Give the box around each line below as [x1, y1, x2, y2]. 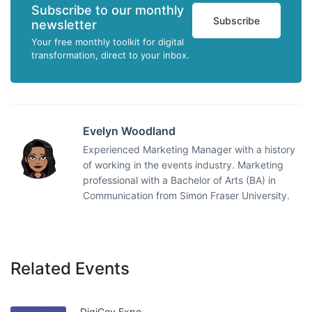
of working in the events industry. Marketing [83, 159, 283, 171]
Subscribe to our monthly [31, 3, 184, 17]
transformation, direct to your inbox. [31, 49, 189, 61]
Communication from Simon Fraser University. [83, 189, 290, 201]
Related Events [10, 258, 130, 279]
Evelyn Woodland [83, 124, 175, 138]
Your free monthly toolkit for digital [31, 36, 184, 47]
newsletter [31, 17, 97, 32]
